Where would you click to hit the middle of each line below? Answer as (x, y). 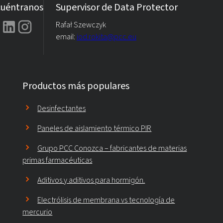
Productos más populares (76, 86)
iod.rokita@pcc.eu (107, 37)
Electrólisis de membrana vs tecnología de (106, 200)
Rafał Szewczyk (81, 25)
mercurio (38, 212)
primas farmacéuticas (57, 160)
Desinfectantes (62, 109)
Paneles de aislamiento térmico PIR (95, 128)
